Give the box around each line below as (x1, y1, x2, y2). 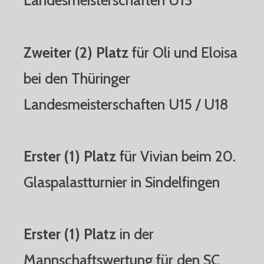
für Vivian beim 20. (116, 147, 236, 165)
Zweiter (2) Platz (24, 43, 128, 61)
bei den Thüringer (24, 69, 130, 87)
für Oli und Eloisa (128, 43, 237, 61)
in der (116, 225, 154, 243)
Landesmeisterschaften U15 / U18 (24, 95, 228, 113)
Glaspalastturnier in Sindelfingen (24, 173, 220, 191)
